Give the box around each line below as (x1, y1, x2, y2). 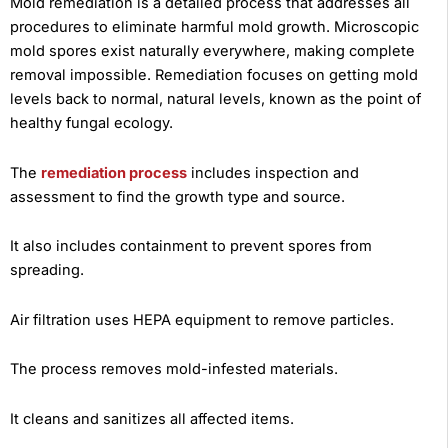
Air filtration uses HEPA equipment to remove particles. (10, 310, 394, 329)
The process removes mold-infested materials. (10, 360, 338, 379)
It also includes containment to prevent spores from (10, 237, 372, 256)
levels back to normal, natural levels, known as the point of (10, 90, 421, 109)
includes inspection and (187, 163, 359, 182)
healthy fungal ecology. (10, 114, 173, 133)
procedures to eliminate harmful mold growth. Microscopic (10, 18, 419, 37)
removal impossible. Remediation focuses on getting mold (10, 66, 418, 85)
